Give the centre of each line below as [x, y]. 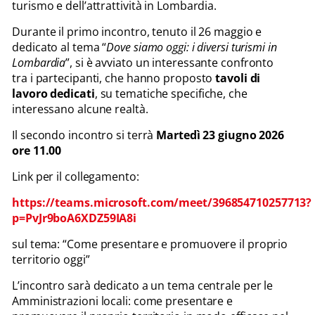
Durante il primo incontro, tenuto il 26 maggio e [137, 31]
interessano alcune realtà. [80, 109]
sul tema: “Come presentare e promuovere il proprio [150, 244]
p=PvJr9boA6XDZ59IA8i [75, 218]
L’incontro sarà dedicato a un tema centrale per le [143, 285]
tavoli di [238, 78]
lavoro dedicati [53, 93]
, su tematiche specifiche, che [171, 93]
